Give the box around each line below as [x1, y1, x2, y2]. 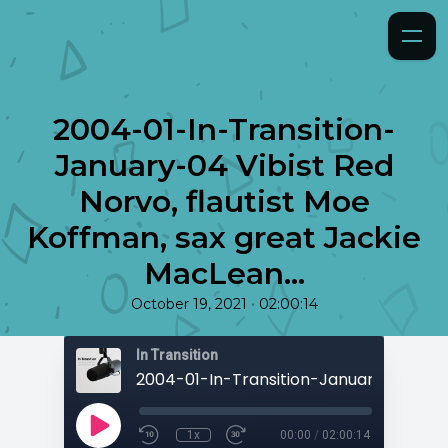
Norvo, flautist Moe [78, 183, 370, 220]
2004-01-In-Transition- [53, 111, 395, 148]
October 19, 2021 [130, 295, 247, 313]
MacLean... [143, 255, 305, 292]
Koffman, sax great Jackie [27, 219, 421, 256]
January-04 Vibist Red [54, 147, 394, 184]
